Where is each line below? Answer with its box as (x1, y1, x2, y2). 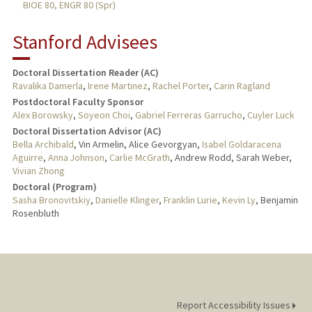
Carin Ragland (213, 79, 270, 92)
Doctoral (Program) (12, 180, 97, 193)
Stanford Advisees (12, 29, 157, 54)
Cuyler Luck (247, 108, 295, 121)
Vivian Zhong (12, 164, 65, 177)
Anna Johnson (47, 150, 104, 164)
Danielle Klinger (95, 193, 159, 206)
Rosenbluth (12, 206, 59, 219)
